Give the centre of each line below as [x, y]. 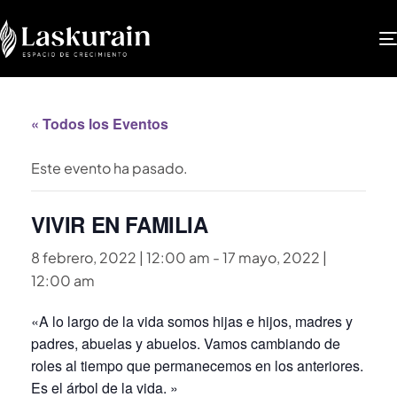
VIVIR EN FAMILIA [120, 224]
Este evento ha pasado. [109, 167]
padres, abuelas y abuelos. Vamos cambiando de [186, 343]
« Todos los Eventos [100, 123]
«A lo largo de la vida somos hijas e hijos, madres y [192, 321]
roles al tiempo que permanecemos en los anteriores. [197, 365]
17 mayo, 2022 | [275, 257]
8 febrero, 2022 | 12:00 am [121, 257]
